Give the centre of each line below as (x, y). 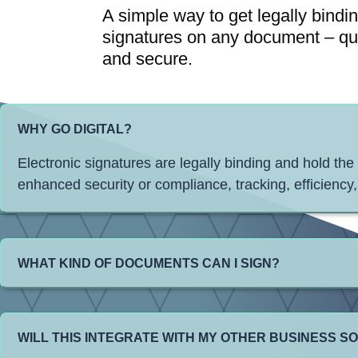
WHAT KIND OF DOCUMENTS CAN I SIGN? (149, 263)
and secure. (147, 58)
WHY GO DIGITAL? (75, 129)
